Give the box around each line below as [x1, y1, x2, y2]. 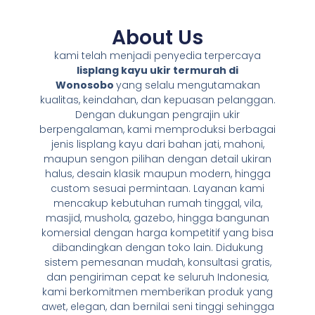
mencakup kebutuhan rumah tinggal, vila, [53, 196, 262, 211]
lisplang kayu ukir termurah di [77, 63, 238, 78]
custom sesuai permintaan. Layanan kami [51, 181, 264, 196]
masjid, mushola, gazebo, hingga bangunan [46, 211, 269, 226]
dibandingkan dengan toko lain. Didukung [52, 240, 263, 255]
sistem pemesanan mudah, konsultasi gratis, [44, 255, 271, 270]
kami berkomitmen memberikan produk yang [42, 285, 273, 300]
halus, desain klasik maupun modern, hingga [44, 167, 271, 181]
